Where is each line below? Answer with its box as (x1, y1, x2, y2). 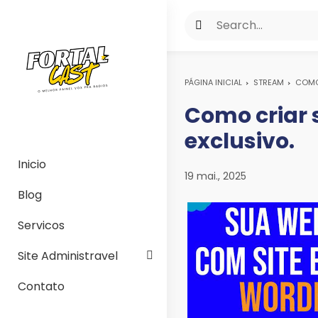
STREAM (253, 77, 284, 88)
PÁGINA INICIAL (185, 77, 242, 88)
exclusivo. (185, 126, 295, 157)
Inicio (18, 156, 46, 172)
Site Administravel (18, 248, 118, 264)
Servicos (18, 217, 65, 234)
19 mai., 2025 (185, 169, 246, 184)
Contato (18, 278, 65, 295)
